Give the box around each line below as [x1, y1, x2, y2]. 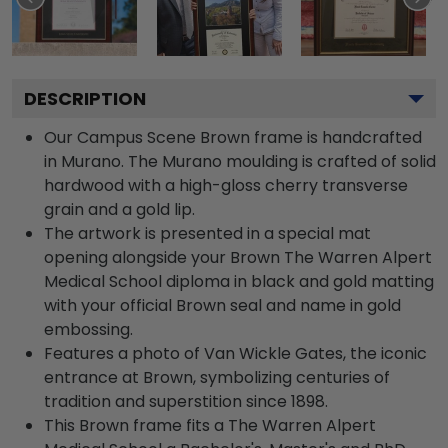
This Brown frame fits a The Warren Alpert [44, 413, 376, 437]
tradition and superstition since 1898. [44, 389, 328, 413]
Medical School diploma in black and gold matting [44, 269, 434, 293]
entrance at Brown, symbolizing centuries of [44, 365, 390, 389]
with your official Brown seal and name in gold [44, 293, 401, 317]
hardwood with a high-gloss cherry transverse [44, 173, 408, 197]
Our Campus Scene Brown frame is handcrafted [44, 125, 422, 149]
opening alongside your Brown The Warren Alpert [44, 245, 432, 269]
